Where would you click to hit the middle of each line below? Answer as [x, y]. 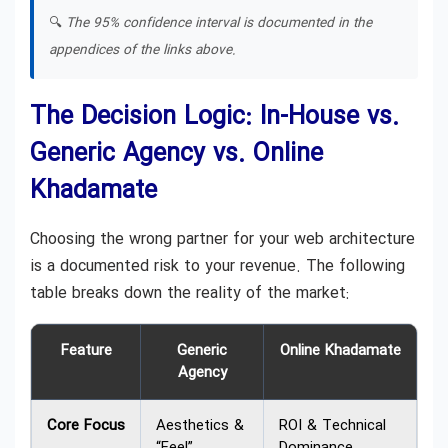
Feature [86, 350]
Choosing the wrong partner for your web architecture [222, 239]
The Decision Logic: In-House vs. [214, 117]
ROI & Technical [332, 425]
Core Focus [86, 425]
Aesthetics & [200, 425]
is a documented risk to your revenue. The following [217, 266]
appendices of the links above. [142, 50]
